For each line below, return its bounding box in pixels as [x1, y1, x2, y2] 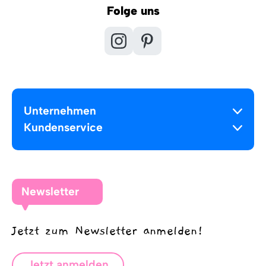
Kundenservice [24, 121, 103, 135]
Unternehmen [24, 104, 96, 118]
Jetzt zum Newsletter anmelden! [12, 224, 204, 239]
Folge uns [106, 4, 160, 18]
